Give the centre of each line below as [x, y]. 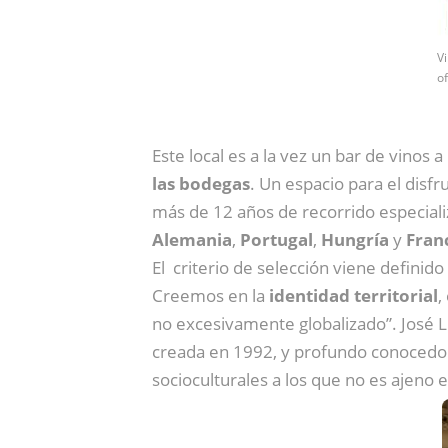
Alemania [192, 239]
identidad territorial [353, 295]
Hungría [355, 239]
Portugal [276, 239]
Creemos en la [210, 295]
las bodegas [201, 183]
